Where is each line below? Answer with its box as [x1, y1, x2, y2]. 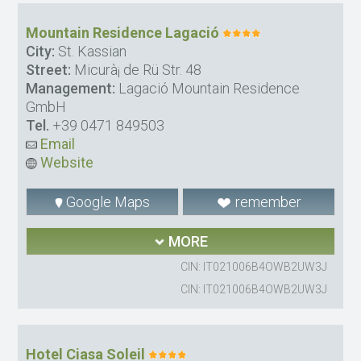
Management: [26, 79, 116, 97]
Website [37, 153, 94, 171]
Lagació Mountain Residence [115, 79, 301, 97]
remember [231, 193, 301, 210]
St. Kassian [55, 42, 127, 60]
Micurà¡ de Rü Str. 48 [71, 60, 202, 78]
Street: [26, 60, 72, 78]
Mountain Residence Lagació [26, 23, 220, 41]
